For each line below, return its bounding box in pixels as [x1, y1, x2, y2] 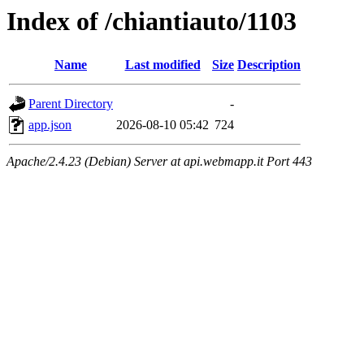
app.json [28, 118, 71, 132]
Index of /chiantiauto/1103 [6, 6, 297, 36]
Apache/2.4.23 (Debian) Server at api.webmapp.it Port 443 [6, 154, 312, 169]
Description [237, 58, 301, 72]
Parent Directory [28, 97, 113, 111]
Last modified [124, 58, 201, 72]
